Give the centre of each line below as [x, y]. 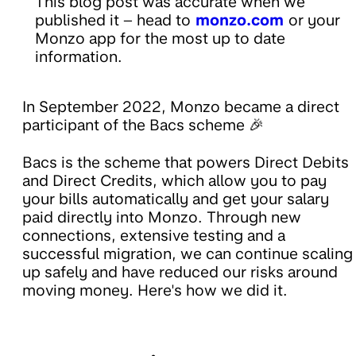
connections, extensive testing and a [154, 236]
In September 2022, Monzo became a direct [181, 107]
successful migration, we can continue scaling [188, 254]
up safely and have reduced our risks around [180, 273]
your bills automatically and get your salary [176, 199]
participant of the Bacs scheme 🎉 [143, 126]
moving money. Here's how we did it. [155, 291]
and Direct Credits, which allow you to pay [174, 181]
